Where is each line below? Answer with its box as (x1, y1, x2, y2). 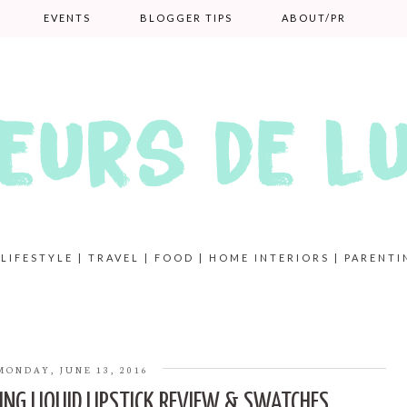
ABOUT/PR (281, 12, 346, 24)
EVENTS (43, 12, 91, 24)
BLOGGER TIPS (139, 12, 233, 24)
